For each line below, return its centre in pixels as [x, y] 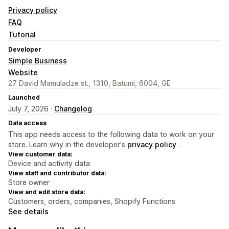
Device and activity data [49, 164]
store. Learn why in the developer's [68, 145]
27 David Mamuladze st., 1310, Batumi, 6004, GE [89, 83]
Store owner [29, 182]
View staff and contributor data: [57, 173]
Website [23, 73]
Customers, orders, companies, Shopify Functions [92, 201]
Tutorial [22, 35]
